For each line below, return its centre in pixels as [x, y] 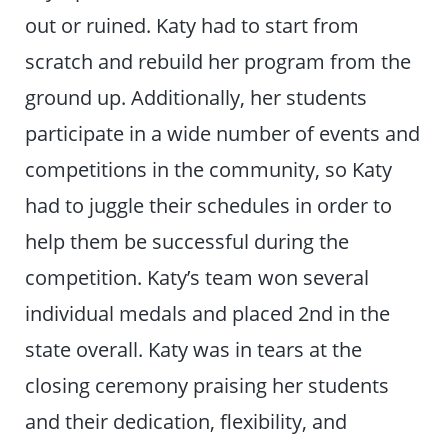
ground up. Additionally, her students [196, 96]
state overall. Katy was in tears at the [194, 348]
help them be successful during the [187, 240]
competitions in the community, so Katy [209, 168]
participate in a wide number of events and [223, 132]
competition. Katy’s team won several [197, 276]
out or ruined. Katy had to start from [192, 24]
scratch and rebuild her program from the [218, 60]
